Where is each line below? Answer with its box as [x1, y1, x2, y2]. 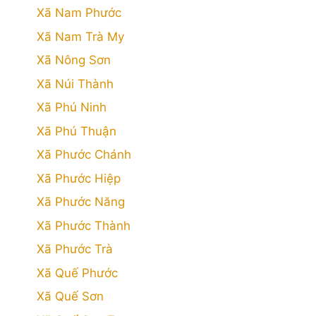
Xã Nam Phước [37, 6, 121, 20]
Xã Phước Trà [37, 242, 113, 256]
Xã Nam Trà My [37, 29, 124, 44]
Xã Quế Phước [37, 265, 118, 280]
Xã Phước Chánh [37, 147, 131, 162]
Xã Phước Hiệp [37, 171, 121, 186]
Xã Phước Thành [37, 218, 130, 233]
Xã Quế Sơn [37, 289, 104, 303]
